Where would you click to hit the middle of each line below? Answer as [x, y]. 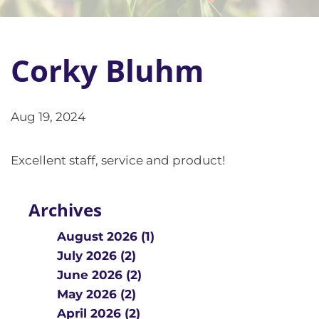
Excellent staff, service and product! [118, 160]
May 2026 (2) [96, 294]
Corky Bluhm [107, 70]
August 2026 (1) [106, 236]
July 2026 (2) [96, 256]
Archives [65, 210]
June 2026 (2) [99, 275]
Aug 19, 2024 [48, 117]
